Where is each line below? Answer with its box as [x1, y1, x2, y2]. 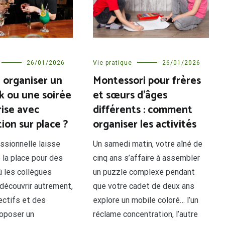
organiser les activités [93, 116, 197, 133]
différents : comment [93, 101, 193, 119]
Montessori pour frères [93, 72, 201, 89]
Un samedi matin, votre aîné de [93, 139, 203, 149]
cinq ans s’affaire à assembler [93, 153, 200, 163]
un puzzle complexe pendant [93, 167, 195, 177]
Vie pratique [93, 59, 133, 66]
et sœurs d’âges [93, 86, 168, 104]
